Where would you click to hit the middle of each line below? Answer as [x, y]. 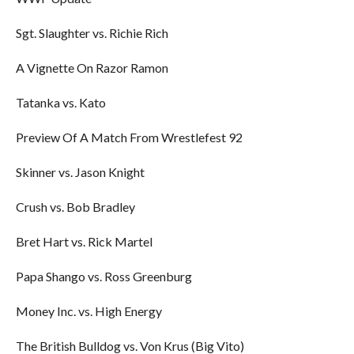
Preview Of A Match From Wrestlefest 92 [129, 137]
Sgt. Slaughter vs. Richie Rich [92, 33]
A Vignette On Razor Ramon [92, 68]
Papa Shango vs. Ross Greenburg [104, 276]
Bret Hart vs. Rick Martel [84, 241]
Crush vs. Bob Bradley [75, 207]
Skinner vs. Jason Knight [80, 172]
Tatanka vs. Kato [60, 102]
